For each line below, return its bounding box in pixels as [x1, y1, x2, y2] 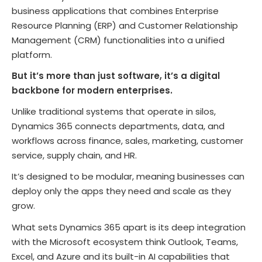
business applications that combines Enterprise [12, 4, 219, 17]
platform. [12, 48, 54, 61]
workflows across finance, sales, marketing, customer [12, 135, 243, 147]
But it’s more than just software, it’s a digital [12, 69, 220, 82]
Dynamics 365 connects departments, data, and [12, 120, 225, 133]
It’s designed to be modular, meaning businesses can [12, 170, 244, 183]
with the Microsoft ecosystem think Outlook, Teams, [12, 235, 238, 248]
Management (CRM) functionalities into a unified [12, 33, 225, 46]
